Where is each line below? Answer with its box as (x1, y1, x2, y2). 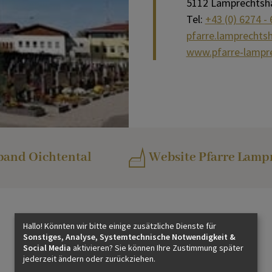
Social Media (23, 242, 71, 254)
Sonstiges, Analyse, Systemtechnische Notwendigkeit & (23, 231, 236, 243)
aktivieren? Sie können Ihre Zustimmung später (71, 242, 243, 254)
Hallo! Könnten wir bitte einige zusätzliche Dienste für (23, 220, 216, 232)
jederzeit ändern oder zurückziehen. (23, 253, 155, 265)
